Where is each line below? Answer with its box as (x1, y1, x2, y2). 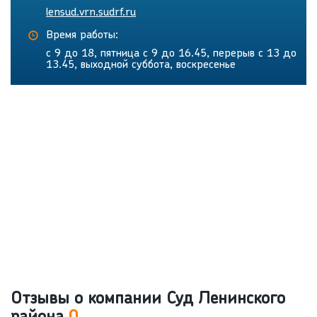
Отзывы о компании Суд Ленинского (11, 291, 285, 309)
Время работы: (46, 30, 118, 42)
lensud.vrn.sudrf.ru (46, 7, 136, 19)
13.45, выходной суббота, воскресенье (46, 59, 236, 71)
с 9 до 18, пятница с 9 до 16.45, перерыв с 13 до (46, 48, 296, 60)
